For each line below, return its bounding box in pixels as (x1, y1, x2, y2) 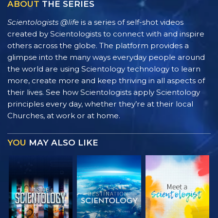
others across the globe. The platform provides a (7, 40, 189, 50)
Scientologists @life (7, 17, 79, 27)
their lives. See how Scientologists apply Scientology (7, 87, 200, 97)
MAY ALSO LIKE (26, 137, 98, 147)
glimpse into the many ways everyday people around (7, 52, 205, 62)
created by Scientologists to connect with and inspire (7, 29, 204, 38)
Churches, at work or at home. (7, 110, 120, 120)
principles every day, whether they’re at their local (7, 99, 193, 109)
